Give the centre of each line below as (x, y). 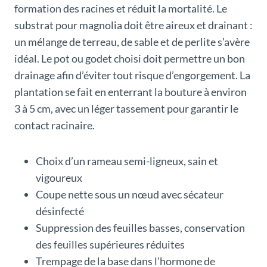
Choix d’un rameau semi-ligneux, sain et (127, 161)
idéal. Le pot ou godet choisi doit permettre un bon (130, 59)
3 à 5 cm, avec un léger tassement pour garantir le (126, 109)
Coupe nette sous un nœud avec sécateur (130, 195)
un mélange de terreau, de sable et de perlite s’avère (132, 42)
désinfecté (60, 211)
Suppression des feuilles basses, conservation (140, 228)
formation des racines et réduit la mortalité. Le (121, 9)
